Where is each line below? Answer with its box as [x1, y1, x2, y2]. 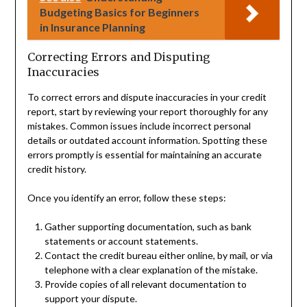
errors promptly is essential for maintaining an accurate [27, 148, 262, 160]
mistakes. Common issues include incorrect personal [27, 119, 251, 132]
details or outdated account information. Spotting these [27, 134, 267, 146]
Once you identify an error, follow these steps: [27, 191, 226, 204]
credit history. [27, 162, 86, 175]
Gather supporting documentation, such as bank [44, 220, 251, 232]
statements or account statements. [44, 234, 198, 247]
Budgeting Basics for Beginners [39, 5, 199, 19]
